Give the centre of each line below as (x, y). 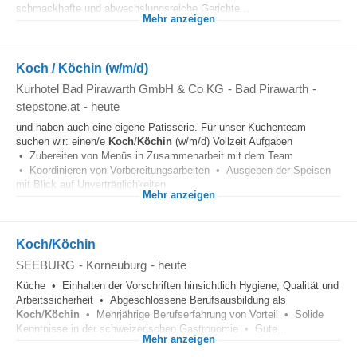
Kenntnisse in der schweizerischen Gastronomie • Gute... (151, 329)
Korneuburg (116, 265)
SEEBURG (45, 265)
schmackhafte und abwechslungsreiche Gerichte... (133, 8)
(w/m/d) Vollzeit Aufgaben (232, 141)
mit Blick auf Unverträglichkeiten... (96, 184)
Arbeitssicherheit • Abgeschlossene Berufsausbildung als (151, 300)
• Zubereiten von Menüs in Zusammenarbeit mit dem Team (155, 156)
